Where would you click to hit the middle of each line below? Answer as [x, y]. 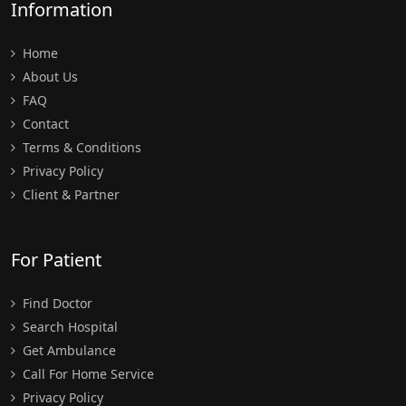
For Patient [56, 259]
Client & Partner [69, 194]
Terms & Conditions [80, 147]
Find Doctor [56, 303]
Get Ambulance [68, 350]
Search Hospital [68, 326]
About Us [48, 76]
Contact [44, 123]
